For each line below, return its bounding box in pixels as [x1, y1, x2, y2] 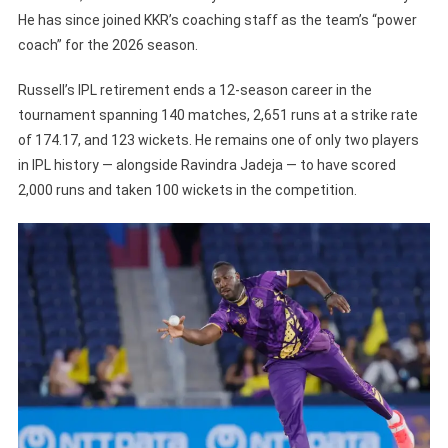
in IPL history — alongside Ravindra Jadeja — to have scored [17, 156, 396, 173]
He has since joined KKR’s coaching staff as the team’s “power [17, 11, 417, 28]
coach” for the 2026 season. [17, 36, 198, 53]
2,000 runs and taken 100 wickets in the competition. [17, 181, 357, 198]
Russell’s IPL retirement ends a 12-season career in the [17, 81, 372, 98]
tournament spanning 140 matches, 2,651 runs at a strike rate [17, 106, 418, 123]
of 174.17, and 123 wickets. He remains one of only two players [17, 131, 419, 148]
